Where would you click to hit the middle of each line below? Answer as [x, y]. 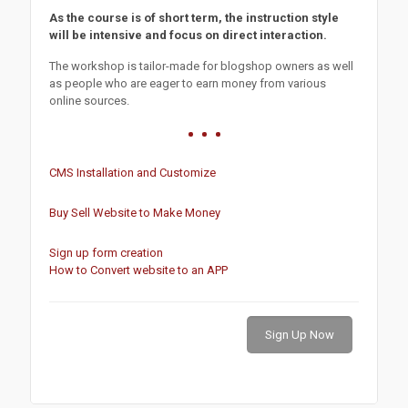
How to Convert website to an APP [138, 270]
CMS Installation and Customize [133, 172]
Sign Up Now [300, 334]
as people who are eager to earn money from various [188, 83]
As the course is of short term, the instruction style [194, 17]
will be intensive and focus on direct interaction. [188, 35]
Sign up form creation [106, 252]
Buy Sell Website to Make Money [135, 212]
